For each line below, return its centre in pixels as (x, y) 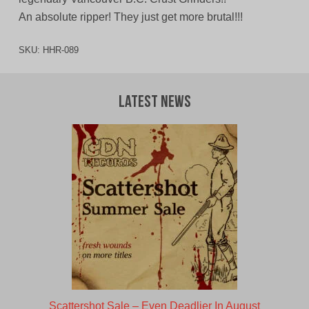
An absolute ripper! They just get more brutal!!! (130, 17)
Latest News (154, 103)
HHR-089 (60, 50)
